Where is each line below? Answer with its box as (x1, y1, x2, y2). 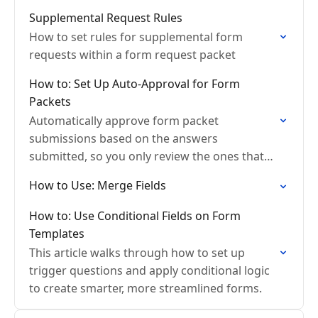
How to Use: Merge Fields (29, 177, 166, 193)
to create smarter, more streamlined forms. (29, 280, 262, 296)
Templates (29, 226, 84, 241)
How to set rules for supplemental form (29, 29, 243, 45)
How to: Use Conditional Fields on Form (29, 208, 241, 224)
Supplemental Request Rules (29, 10, 182, 26)
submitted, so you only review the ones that (29, 148, 264, 164)
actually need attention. (29, 166, 155, 182)
